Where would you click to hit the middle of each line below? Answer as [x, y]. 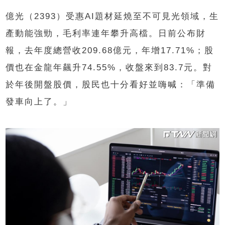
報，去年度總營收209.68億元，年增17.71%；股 [110, 50]
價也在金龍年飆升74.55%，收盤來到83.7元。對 [109, 67]
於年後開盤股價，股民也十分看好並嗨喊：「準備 [111, 84]
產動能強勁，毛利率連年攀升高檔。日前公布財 [106, 33]
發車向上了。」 [39, 101]
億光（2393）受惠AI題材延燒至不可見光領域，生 [113, 16]
